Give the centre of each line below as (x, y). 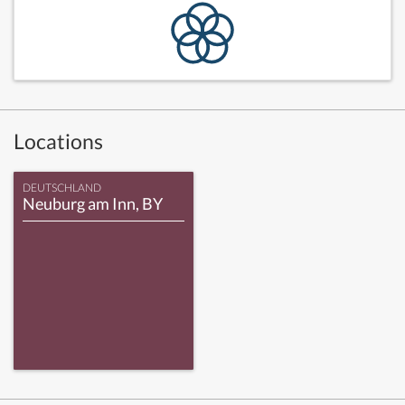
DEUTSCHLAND (62, 188)
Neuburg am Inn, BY (93, 203)
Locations (58, 141)
